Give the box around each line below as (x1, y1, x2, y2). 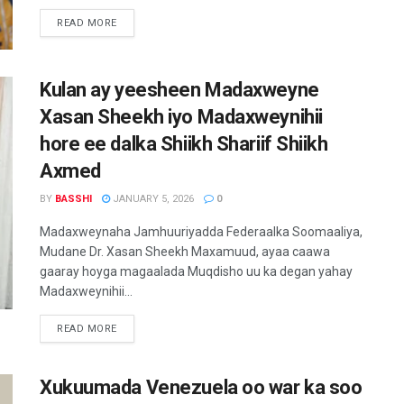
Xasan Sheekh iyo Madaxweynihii (40, 106, 323, 129)
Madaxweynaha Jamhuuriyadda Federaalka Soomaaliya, (40, 225, 363, 240)
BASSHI (55, 193, 92, 206)
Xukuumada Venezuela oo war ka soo (40, 376, 363, 399)
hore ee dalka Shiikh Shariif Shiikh (40, 133, 328, 156)
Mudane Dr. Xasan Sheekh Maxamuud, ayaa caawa (40, 244, 330, 260)
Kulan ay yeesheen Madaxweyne (40, 78, 319, 102)
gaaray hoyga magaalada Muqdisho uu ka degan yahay (40, 264, 353, 280)
